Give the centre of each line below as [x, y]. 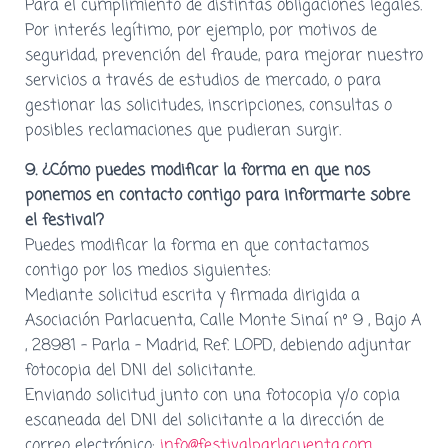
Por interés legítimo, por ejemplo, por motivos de [201, 30]
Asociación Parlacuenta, [112, 320]
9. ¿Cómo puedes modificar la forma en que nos [197, 170]
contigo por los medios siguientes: [148, 270]
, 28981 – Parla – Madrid [110, 345]
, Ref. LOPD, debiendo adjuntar [303, 345]
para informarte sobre [327, 195]
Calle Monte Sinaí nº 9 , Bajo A [310, 320]
